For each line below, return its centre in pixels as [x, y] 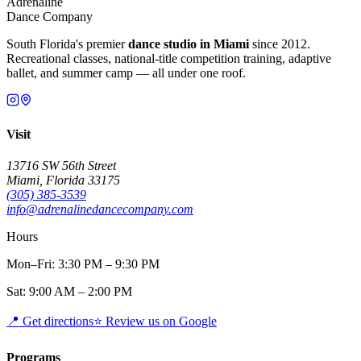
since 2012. [280, 44]
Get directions [56, 321]
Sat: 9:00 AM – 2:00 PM [69, 291]
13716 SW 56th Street [61, 165]
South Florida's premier [67, 44]
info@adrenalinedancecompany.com [100, 209]
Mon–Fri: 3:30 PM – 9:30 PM [83, 263]
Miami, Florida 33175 [63, 180]
